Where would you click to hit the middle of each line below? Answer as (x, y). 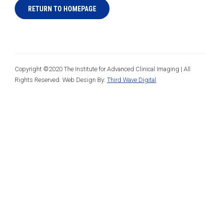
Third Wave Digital (132, 80)
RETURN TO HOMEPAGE (62, 9)
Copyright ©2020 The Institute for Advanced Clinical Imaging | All (103, 69)
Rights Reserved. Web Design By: (61, 80)
